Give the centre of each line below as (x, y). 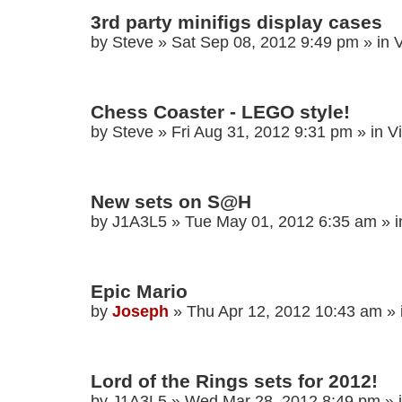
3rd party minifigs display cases (236, 22)
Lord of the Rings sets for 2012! (234, 381)
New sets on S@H (171, 202)
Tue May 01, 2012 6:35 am (281, 222)
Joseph (140, 312)
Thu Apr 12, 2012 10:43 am (284, 312)
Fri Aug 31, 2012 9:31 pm (262, 132)
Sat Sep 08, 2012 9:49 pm (265, 43)
